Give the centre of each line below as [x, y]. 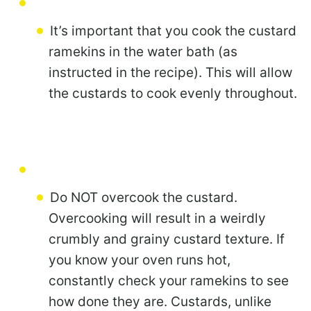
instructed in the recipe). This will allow [170, 73]
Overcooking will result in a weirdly [157, 219]
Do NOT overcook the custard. [144, 198]
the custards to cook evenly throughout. [173, 94]
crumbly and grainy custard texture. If [167, 239]
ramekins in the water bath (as [143, 52]
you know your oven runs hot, [140, 260]
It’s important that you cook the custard [173, 31]
